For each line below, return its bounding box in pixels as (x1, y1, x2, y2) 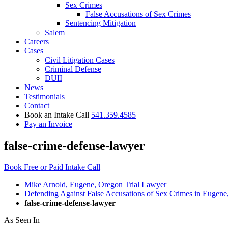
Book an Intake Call (24, 110, 91, 119)
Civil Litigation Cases (45, 55, 115, 64)
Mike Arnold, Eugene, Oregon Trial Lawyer (24, 180, 166, 189)
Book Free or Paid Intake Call (4, 162, 100, 172)
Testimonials (24, 92, 65, 101)
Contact (24, 101, 49, 110)
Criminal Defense (45, 65, 101, 73)
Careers (24, 37, 49, 46)
